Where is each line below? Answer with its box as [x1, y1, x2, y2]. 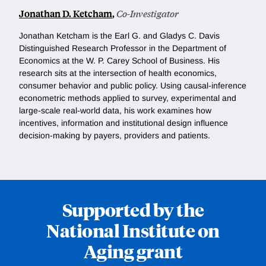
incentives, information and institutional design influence [19, 118, 228, 128]
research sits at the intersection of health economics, [19, 68, 217, 78]
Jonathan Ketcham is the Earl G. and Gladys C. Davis [19, 31, 220, 41]
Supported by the [62, 198, 204, 221]
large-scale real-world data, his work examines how [19, 106, 211, 116]
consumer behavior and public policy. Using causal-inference [19, 81, 246, 91]
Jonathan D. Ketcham [19, 7, 112, 21]
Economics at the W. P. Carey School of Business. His [19, 56, 220, 66]
